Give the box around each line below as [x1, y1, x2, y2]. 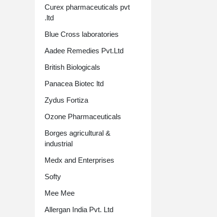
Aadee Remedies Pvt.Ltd [45, 46, 124, 55]
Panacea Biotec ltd [45, 79, 104, 88]
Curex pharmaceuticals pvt [45, 3, 130, 11]
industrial [45, 139, 73, 148]
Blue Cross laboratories [45, 30, 119, 38]
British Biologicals [45, 63, 100, 71]
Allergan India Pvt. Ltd [45, 205, 113, 214]
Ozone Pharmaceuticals [45, 112, 121, 121]
